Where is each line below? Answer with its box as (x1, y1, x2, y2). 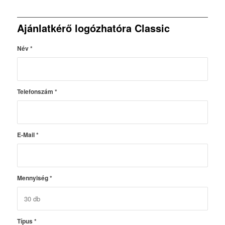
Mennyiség (17, 173, 50, 183)
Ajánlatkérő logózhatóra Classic (17, 21, 170, 36)
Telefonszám (17, 87, 55, 96)
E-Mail (17, 130, 36, 140)
